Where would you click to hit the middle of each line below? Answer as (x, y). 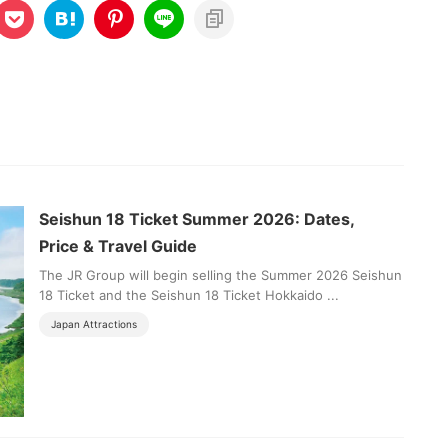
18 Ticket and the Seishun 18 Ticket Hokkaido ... (189, 295)
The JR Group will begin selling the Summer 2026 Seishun (220, 275)
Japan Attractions (94, 324)
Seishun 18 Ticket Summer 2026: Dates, (196, 219)
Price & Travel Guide (118, 246)
